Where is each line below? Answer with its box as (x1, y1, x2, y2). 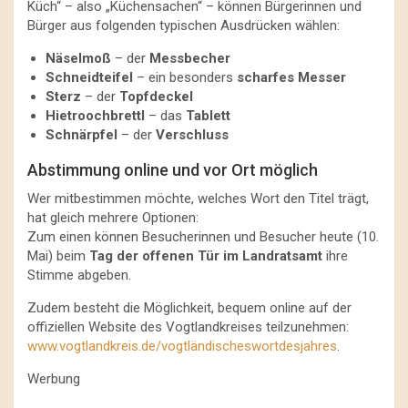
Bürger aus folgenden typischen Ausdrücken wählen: (27, 16, 340, 34)
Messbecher (149, 49, 230, 66)
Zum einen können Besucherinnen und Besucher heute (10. (27, 228, 379, 245)
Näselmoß (46, 49, 111, 66)
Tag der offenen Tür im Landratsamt (89, 247, 322, 264)
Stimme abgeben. (27, 266, 131, 283)
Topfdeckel (119, 87, 193, 105)
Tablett (186, 107, 230, 124)
